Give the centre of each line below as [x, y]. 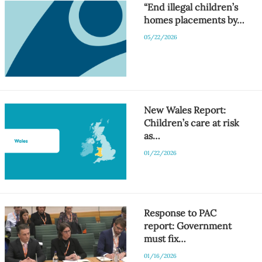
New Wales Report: [185, 110]
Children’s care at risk [192, 123]
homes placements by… [194, 20]
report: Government [188, 225]
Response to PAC [180, 213]
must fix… [165, 238]
